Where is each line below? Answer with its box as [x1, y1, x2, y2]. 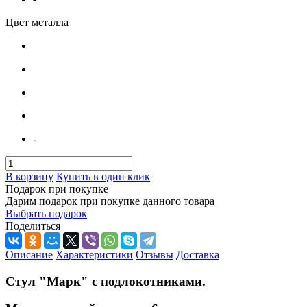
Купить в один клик [56, 170, 150, 182]
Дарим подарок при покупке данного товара [5, 195, 214, 207]
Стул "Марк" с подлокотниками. [5, 273, 206, 288]
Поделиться [5, 219, 60, 232]
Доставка [176, 248, 219, 260]
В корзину [5, 170, 53, 182]
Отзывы [136, 248, 173, 260]
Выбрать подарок [5, 207, 87, 219]
